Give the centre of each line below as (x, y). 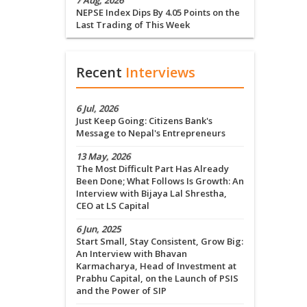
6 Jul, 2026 (97, 109)
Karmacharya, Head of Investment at (156, 266)
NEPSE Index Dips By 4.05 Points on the (158, 13)
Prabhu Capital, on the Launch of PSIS (157, 279)
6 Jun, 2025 (98, 229)
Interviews (160, 73)
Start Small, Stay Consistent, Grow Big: (160, 242)
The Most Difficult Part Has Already (152, 169)
